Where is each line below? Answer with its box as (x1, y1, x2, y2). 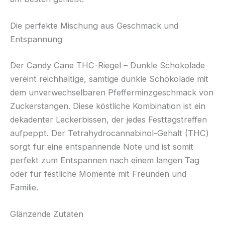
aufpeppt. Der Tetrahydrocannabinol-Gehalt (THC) (10, 128, 209, 138)
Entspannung (10, 34, 62, 45)
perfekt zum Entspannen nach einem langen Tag (10, 155, 199, 165)
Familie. (10, 182, 38, 192)
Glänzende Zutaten (10, 209, 83, 219)
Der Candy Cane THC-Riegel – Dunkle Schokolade (10, 60, 205, 70)
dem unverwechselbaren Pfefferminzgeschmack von (10, 87, 213, 97)
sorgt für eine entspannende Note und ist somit (10, 141, 193, 152)
